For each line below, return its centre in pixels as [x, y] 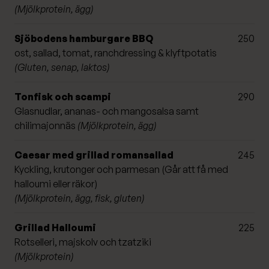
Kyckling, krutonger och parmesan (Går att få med [121, 169]
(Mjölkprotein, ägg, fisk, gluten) [80, 198]
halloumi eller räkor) [56, 183]
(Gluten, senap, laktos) [63, 67]
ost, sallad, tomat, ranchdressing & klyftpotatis [116, 53]
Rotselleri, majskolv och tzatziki [83, 242]
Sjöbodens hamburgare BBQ [84, 38]
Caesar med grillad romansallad [94, 155]
